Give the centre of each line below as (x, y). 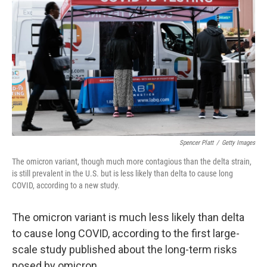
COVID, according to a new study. (66, 185)
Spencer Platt (196, 143)
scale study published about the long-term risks (125, 249)
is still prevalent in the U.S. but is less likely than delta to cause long (122, 173)
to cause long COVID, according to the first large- (126, 233)
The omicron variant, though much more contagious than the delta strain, (132, 162)
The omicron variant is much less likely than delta (128, 217)
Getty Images (238, 143)
